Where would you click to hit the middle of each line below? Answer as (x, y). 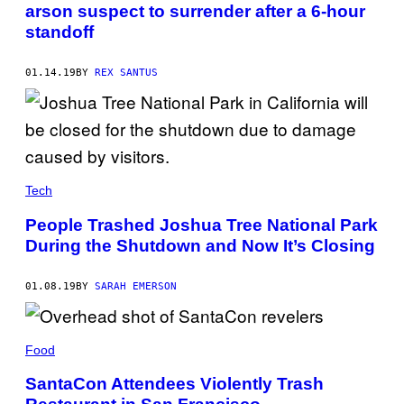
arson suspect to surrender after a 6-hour (195, 12)
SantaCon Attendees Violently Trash (174, 384)
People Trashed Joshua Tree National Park (202, 225)
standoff (60, 32)
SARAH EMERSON (136, 286)
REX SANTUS (126, 73)
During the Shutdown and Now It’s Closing (200, 245)
